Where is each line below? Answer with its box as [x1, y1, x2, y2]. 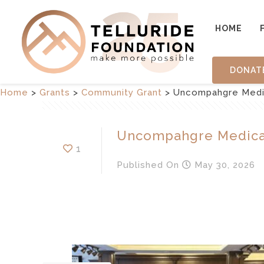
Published [117, 159, 163, 170]
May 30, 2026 [192, 159, 255, 170]
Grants [39, 87, 70, 98]
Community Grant [81, 87, 162, 98]
